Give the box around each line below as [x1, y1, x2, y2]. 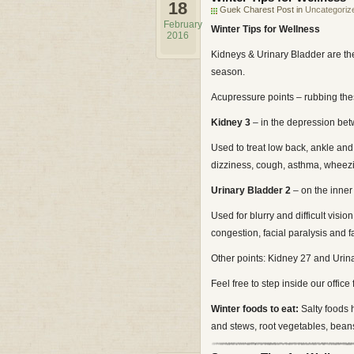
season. [211, 66, 245, 77]
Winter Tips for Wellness [211, 24, 320, 35]
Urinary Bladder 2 [211, 185, 293, 196]
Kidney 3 [211, 117, 250, 128]
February [164, 19, 202, 30]
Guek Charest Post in [220, 5, 305, 14]
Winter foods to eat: [211, 303, 299, 314]
